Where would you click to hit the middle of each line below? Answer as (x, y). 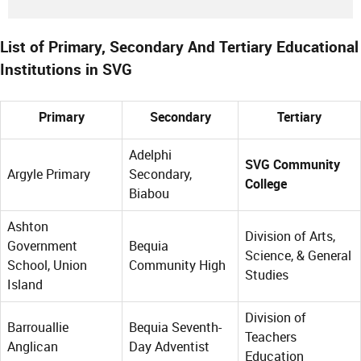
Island (25, 285)
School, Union (47, 266)
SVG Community (293, 165)
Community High (177, 266)
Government (42, 247)
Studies (267, 276)
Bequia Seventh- (175, 328)
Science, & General (298, 256)
